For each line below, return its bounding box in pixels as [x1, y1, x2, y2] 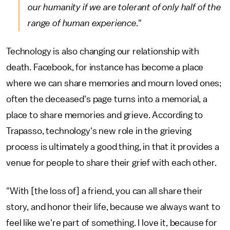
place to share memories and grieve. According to [6, 110, 203, 120]
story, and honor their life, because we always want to [6, 202, 220, 212]
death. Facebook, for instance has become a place [6, 63, 204, 72]
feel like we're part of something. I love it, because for [6, 218, 217, 228]
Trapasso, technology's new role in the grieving [6, 126, 191, 136]
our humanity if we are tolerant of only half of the [28, 3, 221, 12]
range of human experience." [28, 18, 141, 28]
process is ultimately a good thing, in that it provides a [6, 142, 219, 152]
